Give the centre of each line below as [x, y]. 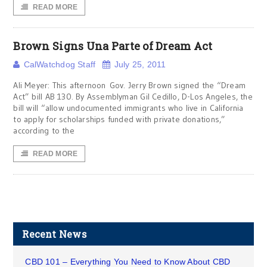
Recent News [54, 234]
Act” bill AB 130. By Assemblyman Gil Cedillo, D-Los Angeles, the [133, 97]
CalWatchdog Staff [60, 64]
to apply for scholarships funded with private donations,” [119, 119]
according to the [44, 131]
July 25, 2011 [140, 64]
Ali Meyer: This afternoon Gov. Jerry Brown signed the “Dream [130, 85]
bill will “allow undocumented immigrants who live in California [128, 108]
